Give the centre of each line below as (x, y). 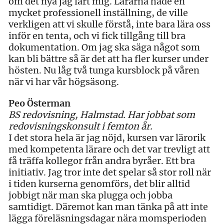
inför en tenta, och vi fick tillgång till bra (97, 35)
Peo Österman (39, 103)
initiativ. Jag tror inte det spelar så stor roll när (110, 172)
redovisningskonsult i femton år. (80, 126)
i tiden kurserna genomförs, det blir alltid (99, 183)
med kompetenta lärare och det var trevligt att (109, 149)
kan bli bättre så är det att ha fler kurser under (108, 58)
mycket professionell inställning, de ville (98, 12)
